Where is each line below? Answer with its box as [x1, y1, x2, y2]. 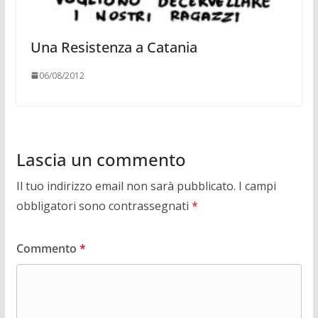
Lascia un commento [16, 147, 186, 171]
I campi [238, 177, 276, 194]
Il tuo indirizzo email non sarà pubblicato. [16, 177, 236, 194]
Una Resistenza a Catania [30, 37, 197, 57]
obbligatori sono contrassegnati [16, 197, 192, 214]
